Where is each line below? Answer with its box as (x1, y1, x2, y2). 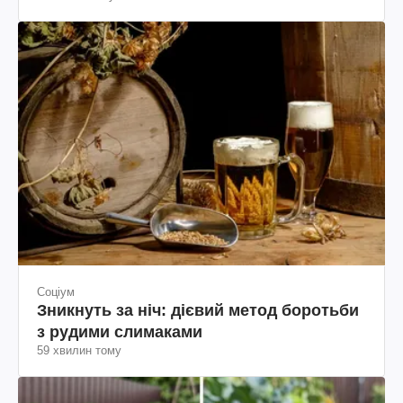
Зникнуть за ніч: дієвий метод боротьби (37, 300, 359, 319)
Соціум (37, 284, 75, 299)
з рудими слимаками (37, 322, 202, 341)
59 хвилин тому (37, 343, 121, 357)
